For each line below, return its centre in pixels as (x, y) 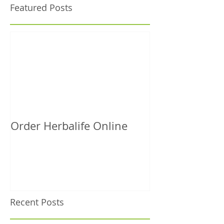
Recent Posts (37, 202)
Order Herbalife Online (69, 125)
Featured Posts (41, 7)
